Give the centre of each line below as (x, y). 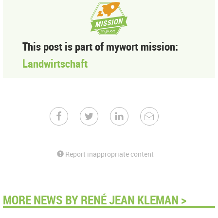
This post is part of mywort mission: (100, 46)
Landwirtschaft (55, 64)
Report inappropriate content (109, 154)
